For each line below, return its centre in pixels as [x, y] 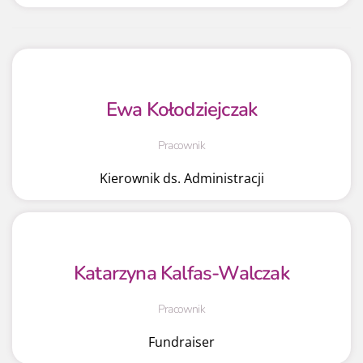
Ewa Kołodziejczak [181, 109]
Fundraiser [181, 342]
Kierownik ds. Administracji [181, 178]
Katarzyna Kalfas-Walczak [181, 273]
